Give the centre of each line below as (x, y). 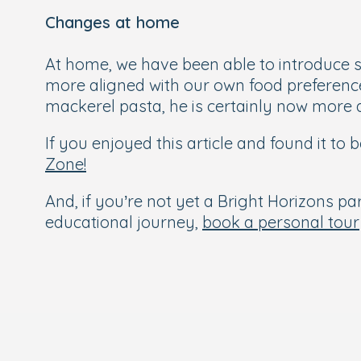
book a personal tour (281, 222)
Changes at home (112, 22)
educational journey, (124, 222)
